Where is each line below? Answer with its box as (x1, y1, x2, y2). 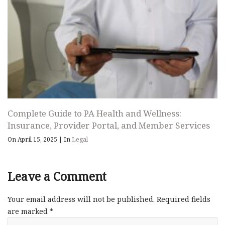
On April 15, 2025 (8, 135, 59, 144)
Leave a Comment (8, 168, 106, 184)
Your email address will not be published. (8, 194, 155, 204)
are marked (8, 206, 50, 216)
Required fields (157, 194, 210, 204)
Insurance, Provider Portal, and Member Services (8, 119, 210, 131)
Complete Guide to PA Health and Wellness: (8, 107, 181, 119)
